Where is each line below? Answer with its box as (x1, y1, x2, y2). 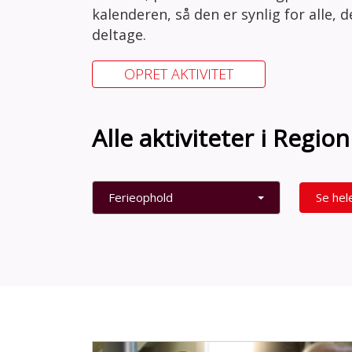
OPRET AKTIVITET (124, 64, 233, 83)
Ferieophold (108, 189, 173, 205)
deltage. (92, 25, 146, 44)
